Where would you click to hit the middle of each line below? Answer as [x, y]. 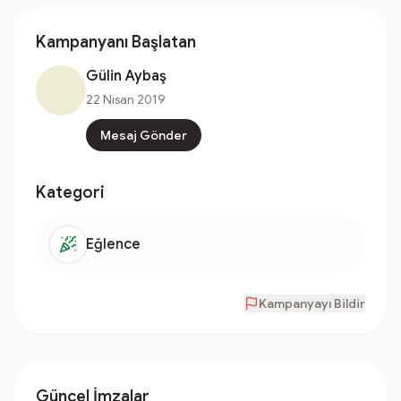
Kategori [70, 192]
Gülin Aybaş [126, 76]
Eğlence [113, 244]
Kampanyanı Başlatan [116, 42]
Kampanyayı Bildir [312, 303]
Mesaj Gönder [144, 135]
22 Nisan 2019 [126, 99]
